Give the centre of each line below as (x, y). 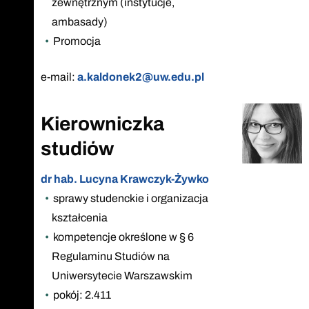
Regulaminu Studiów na (111, 256)
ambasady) (80, 21)
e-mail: (59, 77)
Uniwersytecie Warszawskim (122, 275)
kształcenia (80, 217)
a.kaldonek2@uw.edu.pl (141, 77)
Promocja (77, 41)
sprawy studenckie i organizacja (130, 198)
